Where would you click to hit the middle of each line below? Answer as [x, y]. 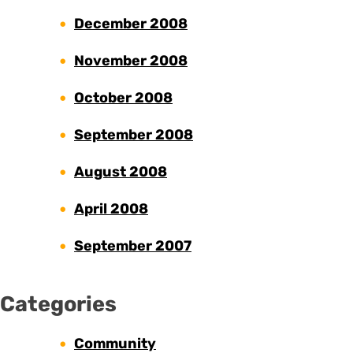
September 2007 [133, 246]
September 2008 [134, 135]
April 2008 [111, 209]
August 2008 [121, 172]
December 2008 [131, 24]
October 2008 [123, 98]
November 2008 [131, 61]
